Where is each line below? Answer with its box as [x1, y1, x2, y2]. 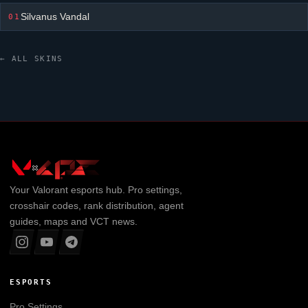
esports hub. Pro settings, [67, 184, 182, 195]
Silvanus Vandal [21, 11, 90, 22]
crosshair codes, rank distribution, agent [9, 199, 184, 211]
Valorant [32, 184, 68, 195]
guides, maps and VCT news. [9, 215, 137, 227]
